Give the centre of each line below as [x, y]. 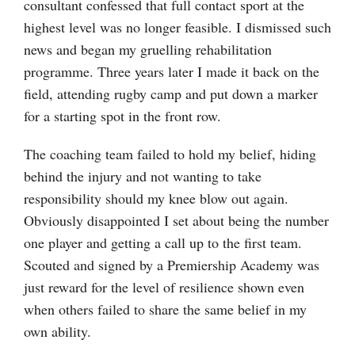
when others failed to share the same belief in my [165, 309]
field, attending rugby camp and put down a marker [171, 93]
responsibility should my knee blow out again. [156, 198]
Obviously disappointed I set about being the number [176, 220]
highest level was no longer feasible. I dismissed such [177, 27]
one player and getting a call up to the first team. [163, 242]
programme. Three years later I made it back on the [172, 71]
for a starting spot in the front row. [122, 115]
